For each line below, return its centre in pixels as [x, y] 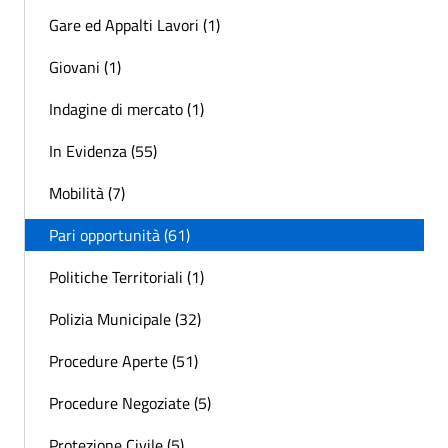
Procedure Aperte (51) [123, 360]
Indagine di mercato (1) [126, 108]
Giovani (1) [85, 66]
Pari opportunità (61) [119, 234]
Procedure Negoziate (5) [130, 402]
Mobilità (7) [87, 192]
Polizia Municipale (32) [125, 318]
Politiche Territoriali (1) [126, 276]
